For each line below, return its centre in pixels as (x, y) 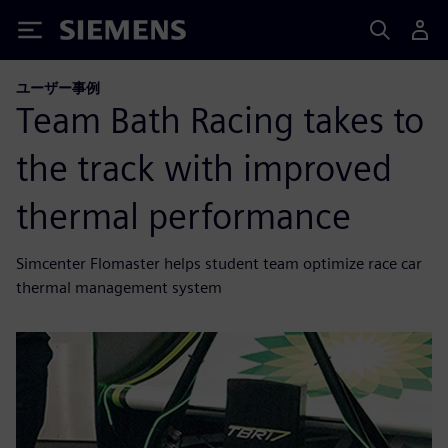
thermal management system (119, 287)
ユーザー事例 (58, 87)
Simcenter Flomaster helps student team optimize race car (219, 263)
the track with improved (204, 167)
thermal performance (183, 215)
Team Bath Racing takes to (220, 119)
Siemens (93, 33)
